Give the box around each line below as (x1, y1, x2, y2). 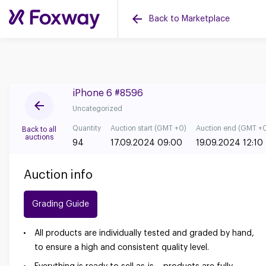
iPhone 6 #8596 (72, 88, 143, 98)
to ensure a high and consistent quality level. (34, 243, 209, 252)
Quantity (72, 125, 101, 132)
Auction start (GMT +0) (110, 125, 186, 132)
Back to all (22, 126, 56, 133)
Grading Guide (32, 199, 89, 208)
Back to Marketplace (149, 15, 230, 23)
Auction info (24, 169, 93, 181)
